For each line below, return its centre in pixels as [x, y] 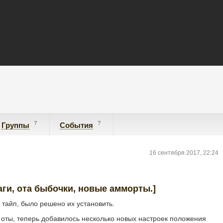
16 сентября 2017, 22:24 [184, 153]
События [76, 125]
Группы [15, 125]
